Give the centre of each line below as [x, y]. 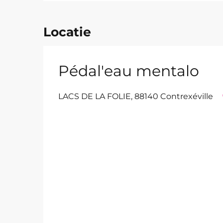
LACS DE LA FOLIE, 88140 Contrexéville [136, 96]
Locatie [67, 32]
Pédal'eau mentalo [129, 71]
